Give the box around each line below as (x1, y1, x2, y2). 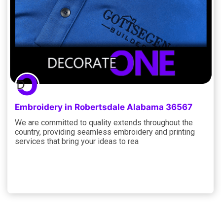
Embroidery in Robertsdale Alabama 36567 (15, 102, 192, 112)
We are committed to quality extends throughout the (15, 117, 193, 127)
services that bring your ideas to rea (15, 136, 139, 146)
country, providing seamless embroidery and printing (15, 127, 195, 137)
